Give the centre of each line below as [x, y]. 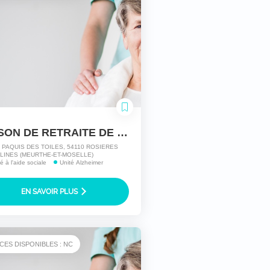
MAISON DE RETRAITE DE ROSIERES [123, 133]
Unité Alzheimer [82, 163]
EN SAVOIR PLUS [51, 192]
